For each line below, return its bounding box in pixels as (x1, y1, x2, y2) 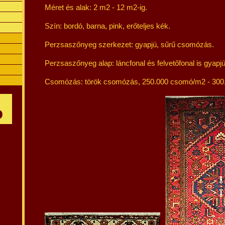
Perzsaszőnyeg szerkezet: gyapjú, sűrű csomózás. (45, 40, 214, 49)
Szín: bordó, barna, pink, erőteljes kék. (45, 22, 170, 30)
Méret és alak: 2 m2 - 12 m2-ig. (45, 3, 147, 12)
